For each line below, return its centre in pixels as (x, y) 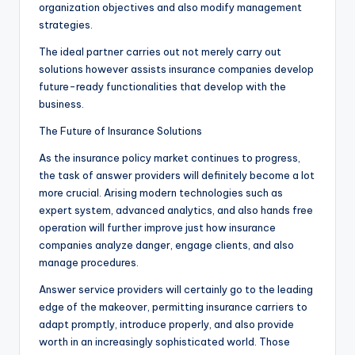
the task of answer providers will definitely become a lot (177, 176)
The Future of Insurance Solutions (120, 131)
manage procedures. (89, 263)
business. (61, 104)
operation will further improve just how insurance (157, 228)
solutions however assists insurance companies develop (176, 69)
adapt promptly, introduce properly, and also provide (166, 324)
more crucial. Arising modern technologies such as (161, 193)
